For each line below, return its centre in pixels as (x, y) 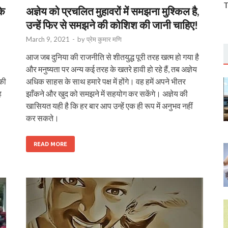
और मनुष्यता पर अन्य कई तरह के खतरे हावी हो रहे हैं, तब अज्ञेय (111, 69)
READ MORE (50, 144)
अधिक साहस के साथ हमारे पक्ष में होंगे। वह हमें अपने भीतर (106, 81)
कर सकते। (42, 118)
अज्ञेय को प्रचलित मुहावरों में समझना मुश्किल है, (112, 11)
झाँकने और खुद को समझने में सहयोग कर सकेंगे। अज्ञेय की (107, 93)
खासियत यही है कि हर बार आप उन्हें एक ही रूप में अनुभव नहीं (109, 105)
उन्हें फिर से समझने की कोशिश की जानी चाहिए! (112, 24)
